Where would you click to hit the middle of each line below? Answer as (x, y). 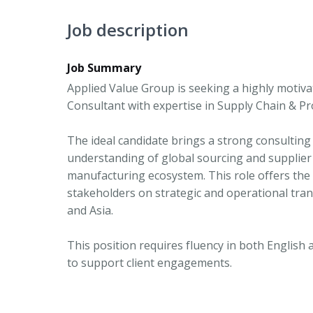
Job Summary (104, 68)
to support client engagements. (151, 263)
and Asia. (92, 211)
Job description (128, 30)
